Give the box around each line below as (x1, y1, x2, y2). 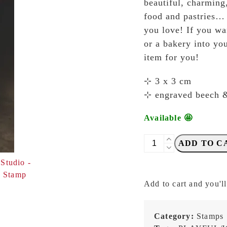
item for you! (144, 52, 199, 62)
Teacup (143, 172, 171, 180)
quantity (143, 208, 174, 217)
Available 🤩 (144, 113, 193, 122)
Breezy (143, 135, 170, 144)
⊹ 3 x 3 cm (144, 76, 192, 86)
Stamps (197, 212, 224, 220)
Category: (154, 212, 197, 220)
